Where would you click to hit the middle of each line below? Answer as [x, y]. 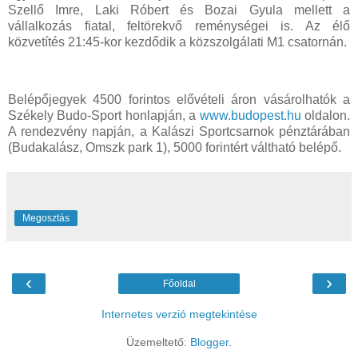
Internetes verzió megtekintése [179, 314]
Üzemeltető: [158, 342]
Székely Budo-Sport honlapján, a [104, 115]
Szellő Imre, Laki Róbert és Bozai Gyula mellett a [179, 10]
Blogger [209, 342]
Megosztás [46, 218]
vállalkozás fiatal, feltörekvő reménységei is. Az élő [179, 26]
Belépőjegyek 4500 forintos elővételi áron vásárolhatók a [179, 99]
